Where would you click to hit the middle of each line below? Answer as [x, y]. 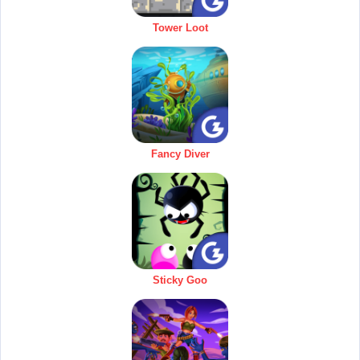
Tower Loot [180, 28]
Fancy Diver [180, 154]
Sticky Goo [180, 280]
